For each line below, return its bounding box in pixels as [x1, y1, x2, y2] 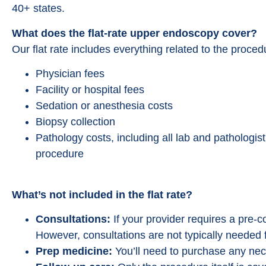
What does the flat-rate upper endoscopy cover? [12, 27, 257, 39]
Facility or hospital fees [36, 84, 144, 96]
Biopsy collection [36, 116, 115, 128]
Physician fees [36, 68, 104, 80]
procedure [36, 148, 84, 160]
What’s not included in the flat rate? [12, 188, 192, 201]
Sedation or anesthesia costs [36, 100, 173, 112]
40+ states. [12, 2, 65, 15]
